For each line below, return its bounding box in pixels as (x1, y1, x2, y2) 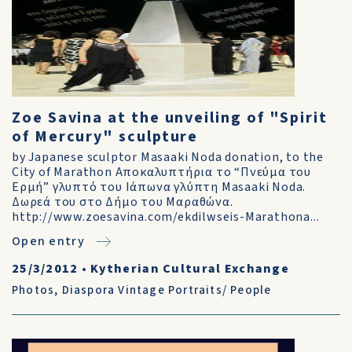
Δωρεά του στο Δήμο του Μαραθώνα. (12, 193, 233, 211)
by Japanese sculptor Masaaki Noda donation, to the (12, 148, 324, 166)
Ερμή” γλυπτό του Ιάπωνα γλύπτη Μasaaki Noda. (12, 178, 306, 196)
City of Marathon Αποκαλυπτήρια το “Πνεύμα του (12, 163, 311, 181)
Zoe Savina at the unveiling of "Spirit (12, 107, 328, 129)
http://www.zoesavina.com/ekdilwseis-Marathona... (12, 208, 320, 225)
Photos (12, 282, 55, 299)
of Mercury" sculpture (12, 126, 199, 148)
